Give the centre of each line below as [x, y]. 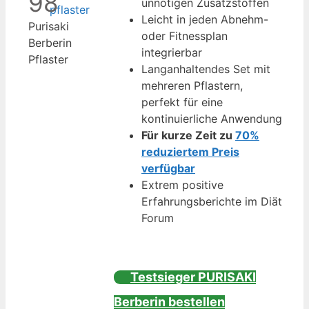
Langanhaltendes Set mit [206, 69]
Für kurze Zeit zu [188, 135]
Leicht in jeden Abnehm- [205, 19]
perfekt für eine [182, 102]
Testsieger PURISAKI [193, 277]
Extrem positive [182, 185]
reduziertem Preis [190, 151]
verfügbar [168, 168]
